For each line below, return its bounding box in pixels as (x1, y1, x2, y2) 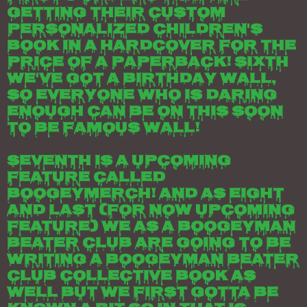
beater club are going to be (7, 232, 291, 256)
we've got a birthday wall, (7, 67, 276, 92)
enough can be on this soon (7, 100, 283, 125)
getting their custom (7, 1, 225, 26)
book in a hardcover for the (7, 34, 296, 59)
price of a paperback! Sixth (7, 51, 288, 75)
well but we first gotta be (7, 281, 278, 306)
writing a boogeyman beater (7, 248, 299, 273)
